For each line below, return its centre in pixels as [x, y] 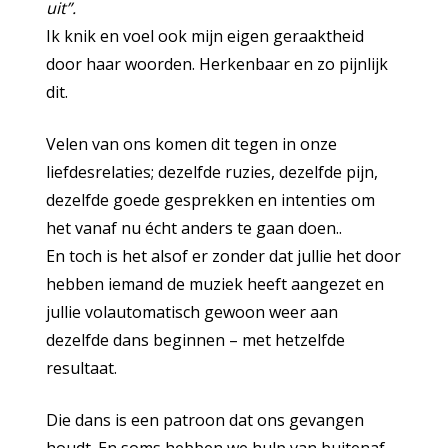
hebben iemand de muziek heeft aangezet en [215, 284]
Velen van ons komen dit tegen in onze [192, 144]
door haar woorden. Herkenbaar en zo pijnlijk [217, 64]
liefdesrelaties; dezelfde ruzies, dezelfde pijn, [212, 172]
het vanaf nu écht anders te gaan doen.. [194, 228]
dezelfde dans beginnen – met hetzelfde [196, 340]
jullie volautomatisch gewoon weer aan [192, 312]
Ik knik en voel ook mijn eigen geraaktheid [205, 36]
